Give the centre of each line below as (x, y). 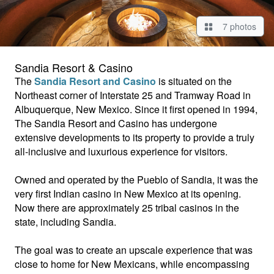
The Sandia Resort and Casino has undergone (116, 123)
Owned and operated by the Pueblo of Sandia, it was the (136, 179)
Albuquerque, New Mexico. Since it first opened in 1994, (136, 109)
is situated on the (194, 81)
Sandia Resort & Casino (74, 67)
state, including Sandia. (65, 221)
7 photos (237, 26)
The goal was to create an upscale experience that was (134, 250)
